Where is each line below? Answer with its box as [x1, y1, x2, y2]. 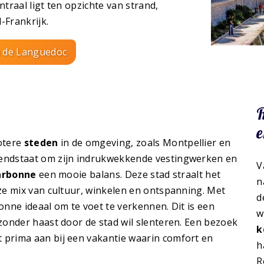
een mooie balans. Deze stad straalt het [36, 168, 221, 181]
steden [24, 136, 58, 150]
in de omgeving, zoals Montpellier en [58, 136, 231, 150]
